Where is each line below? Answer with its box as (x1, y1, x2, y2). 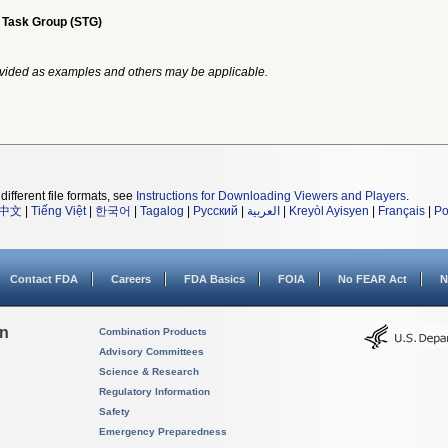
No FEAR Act (338, 273, 407, 285)
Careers (111, 273, 151, 285)
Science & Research (99, 366, 199, 377)
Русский (193, 204, 238, 218)
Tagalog (140, 204, 184, 218)
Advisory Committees (99, 346, 204, 357)
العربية (247, 204, 280, 218)
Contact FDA (10, 273, 78, 285)
